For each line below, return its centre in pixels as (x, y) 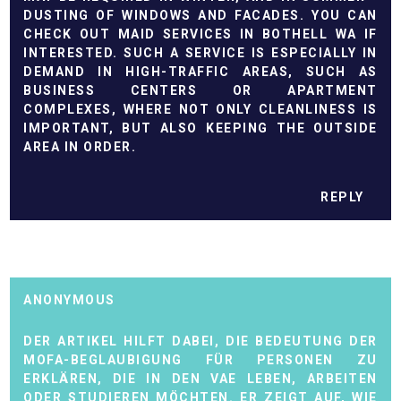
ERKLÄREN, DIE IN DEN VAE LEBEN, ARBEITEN (200, 378)
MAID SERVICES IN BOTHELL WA (237, 34)
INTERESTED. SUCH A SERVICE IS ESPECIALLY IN (200, 53)
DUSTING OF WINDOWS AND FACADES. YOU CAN (200, 16)
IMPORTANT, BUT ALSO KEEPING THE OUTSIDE (200, 128)
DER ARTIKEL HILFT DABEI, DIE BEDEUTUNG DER (200, 341)
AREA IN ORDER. (80, 147)
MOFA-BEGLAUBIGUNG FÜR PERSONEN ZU (200, 359)
